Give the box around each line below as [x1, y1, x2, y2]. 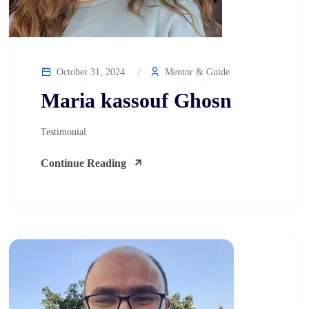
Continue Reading [41, 157, 126, 169]
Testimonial [41, 127, 86, 137]
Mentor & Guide [162, 67, 230, 77]
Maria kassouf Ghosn [41, 89, 232, 112]
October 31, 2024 [54, 67, 125, 77]
